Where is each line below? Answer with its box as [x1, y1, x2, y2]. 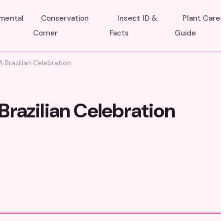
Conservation [40, 13, 89, 23]
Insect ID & [117, 13, 158, 23]
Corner [33, 28, 58, 38]
